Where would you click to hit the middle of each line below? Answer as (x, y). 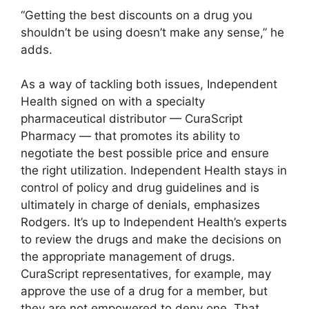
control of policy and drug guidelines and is (140, 188)
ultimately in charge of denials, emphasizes (140, 205)
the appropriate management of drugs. (128, 257)
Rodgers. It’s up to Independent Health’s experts (154, 222)
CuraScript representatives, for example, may (146, 274)
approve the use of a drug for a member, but (144, 291)
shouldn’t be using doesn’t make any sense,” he (152, 32)
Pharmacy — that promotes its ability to (130, 136)
